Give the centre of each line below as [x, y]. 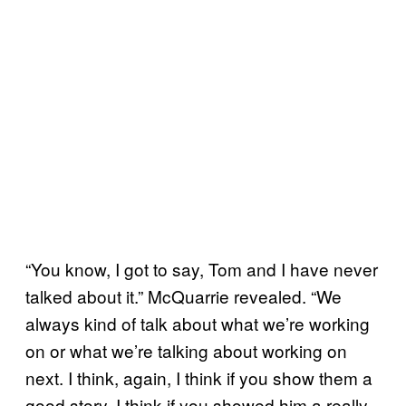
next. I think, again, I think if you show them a [199, 377]
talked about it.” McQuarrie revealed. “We [184, 295]
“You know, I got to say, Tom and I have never [202, 268]
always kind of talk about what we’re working [198, 323]
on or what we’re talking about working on [186, 350]
